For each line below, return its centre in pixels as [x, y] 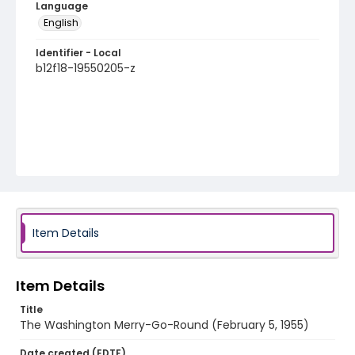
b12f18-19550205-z [86, 68]
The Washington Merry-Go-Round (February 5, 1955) [164, 325]
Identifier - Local [78, 53]
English [61, 23]
